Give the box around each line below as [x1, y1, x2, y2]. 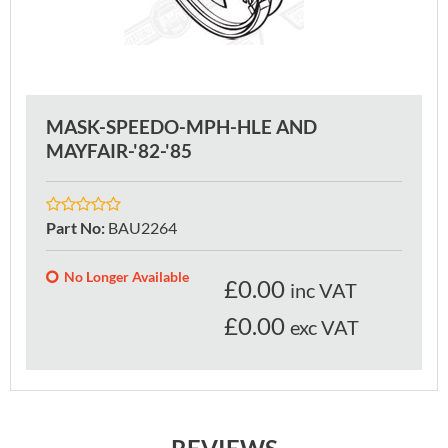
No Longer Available [64, 267, 189, 285]
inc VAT [290, 277, 357, 302]
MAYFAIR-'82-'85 [46, 138, 192, 162]
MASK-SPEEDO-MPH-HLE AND [46, 114, 317, 138]
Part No [46, 217, 101, 237]
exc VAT [290, 314, 359, 339]
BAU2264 [108, 217, 177, 237]
